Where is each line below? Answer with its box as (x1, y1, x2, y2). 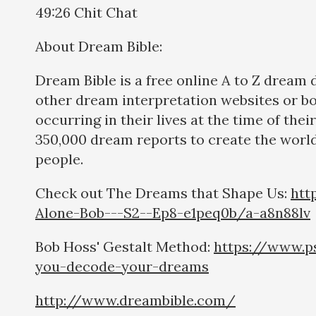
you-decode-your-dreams (35, 257, 209, 275)
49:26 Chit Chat (35, 3, 138, 21)
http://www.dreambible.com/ (35, 291, 236, 309)
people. (35, 150, 83, 168)
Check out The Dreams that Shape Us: (35, 183, 291, 202)
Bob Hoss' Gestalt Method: (35, 237, 214, 255)
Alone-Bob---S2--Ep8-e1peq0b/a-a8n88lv (35, 203, 310, 221)
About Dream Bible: (35, 37, 162, 55)
